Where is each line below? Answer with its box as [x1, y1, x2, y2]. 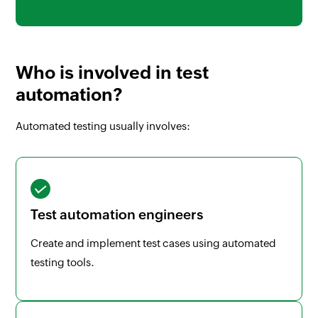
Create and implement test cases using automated [31, 236, 277, 249]
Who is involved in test [16, 62, 209, 82]
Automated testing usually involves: [16, 119, 191, 132]
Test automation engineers [31, 206, 204, 222]
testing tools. [31, 256, 95, 268]
